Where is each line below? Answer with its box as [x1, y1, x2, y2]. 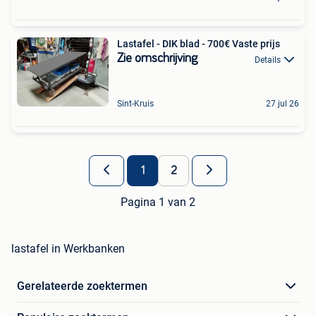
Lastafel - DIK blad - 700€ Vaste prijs [117, 38, 280, 50]
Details [255, 54, 281, 65]
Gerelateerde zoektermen [17, 279, 147, 293]
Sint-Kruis [117, 99, 154, 109]
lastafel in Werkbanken [11, 242, 125, 256]
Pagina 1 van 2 [121, 195, 195, 209]
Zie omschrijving [117, 52, 197, 66]
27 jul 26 [266, 99, 299, 109]
